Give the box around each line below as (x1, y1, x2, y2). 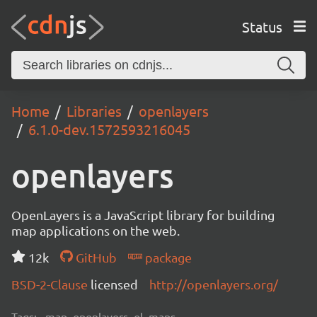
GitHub (72, 250, 117, 265)
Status (241, 17, 282, 35)
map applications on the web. (11, 223, 180, 238)
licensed (91, 277, 138, 292)
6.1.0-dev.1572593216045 (28, 120, 190, 138)
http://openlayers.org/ (149, 277, 278, 292)
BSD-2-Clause (11, 277, 91, 292)
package (142, 250, 192, 265)
